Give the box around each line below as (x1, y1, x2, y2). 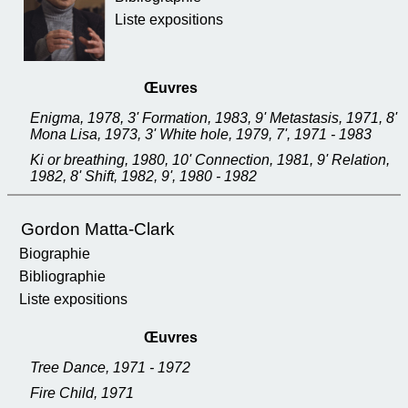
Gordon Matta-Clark (21, 219, 175, 239)
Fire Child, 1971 (30, 385, 134, 401)
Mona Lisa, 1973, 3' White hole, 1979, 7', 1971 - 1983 (30, 127, 372, 142)
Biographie (19, 246, 90, 261)
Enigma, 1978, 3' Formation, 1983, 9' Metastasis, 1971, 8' (30, 110, 397, 126)
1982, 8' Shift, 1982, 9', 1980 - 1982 (30, 168, 257, 184)
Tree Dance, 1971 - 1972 (30, 360, 190, 375)
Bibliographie (19, 269, 106, 284)
